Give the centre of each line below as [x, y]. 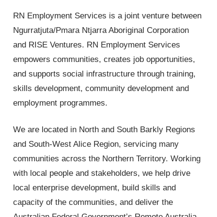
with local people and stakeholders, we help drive [101, 173]
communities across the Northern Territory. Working [107, 159]
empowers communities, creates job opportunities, [104, 59]
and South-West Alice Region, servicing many [96, 144]
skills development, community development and [101, 88]
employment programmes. [60, 103]
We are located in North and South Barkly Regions [104, 130]
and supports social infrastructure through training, [104, 74]
